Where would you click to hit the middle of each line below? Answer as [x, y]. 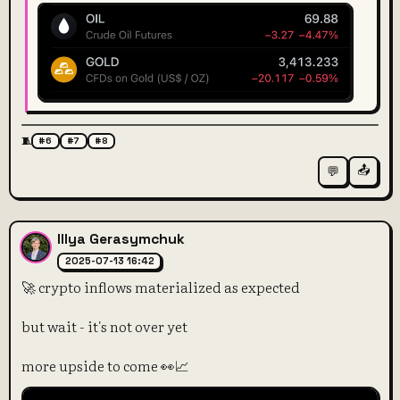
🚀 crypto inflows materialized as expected [161, 287]
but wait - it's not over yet [104, 326]
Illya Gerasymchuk [121, 240]
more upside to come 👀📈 [105, 365]
